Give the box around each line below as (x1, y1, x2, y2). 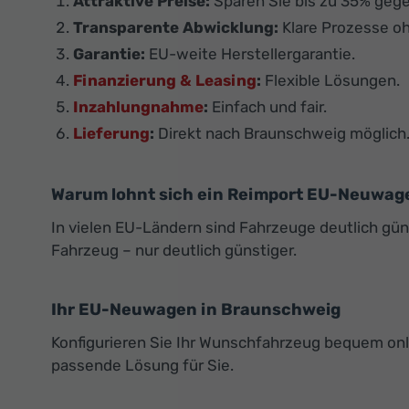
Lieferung (73, 124, 150, 143)
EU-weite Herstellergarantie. (145, 45, 355, 64)
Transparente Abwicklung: (73, 18, 278, 37)
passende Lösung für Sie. (51, 356, 234, 375)
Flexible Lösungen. (261, 71, 400, 90)
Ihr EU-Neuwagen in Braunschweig (51, 299, 341, 320)
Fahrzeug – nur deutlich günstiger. (51, 241, 297, 260)
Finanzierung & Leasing (73, 71, 257, 90)
